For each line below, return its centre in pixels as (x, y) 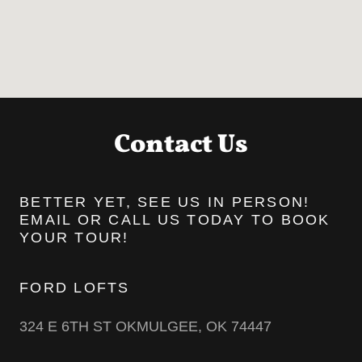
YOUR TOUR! (74, 238)
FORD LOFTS (75, 288)
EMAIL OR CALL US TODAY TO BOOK (175, 220)
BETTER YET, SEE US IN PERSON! (165, 202)
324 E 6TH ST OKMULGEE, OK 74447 (145, 327)
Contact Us (181, 146)
